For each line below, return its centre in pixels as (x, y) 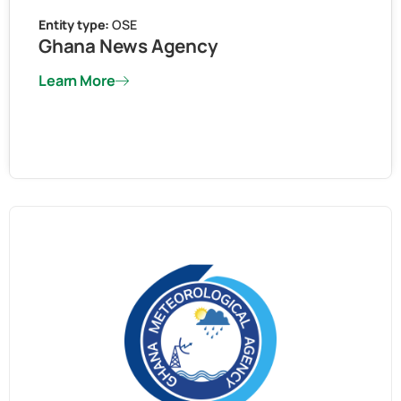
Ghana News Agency (128, 46)
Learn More (77, 81)
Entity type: (76, 25)
